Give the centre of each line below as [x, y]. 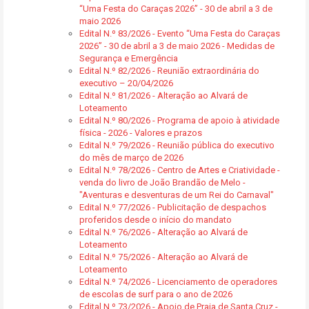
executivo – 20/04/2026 [126, 83]
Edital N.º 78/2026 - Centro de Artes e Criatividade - [180, 170]
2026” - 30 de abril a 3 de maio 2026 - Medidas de [177, 46]
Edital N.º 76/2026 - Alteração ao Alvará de [163, 232]
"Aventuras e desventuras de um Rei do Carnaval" [177, 195]
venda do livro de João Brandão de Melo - [162, 182]
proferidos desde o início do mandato [156, 220]
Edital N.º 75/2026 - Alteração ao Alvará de [163, 257]
